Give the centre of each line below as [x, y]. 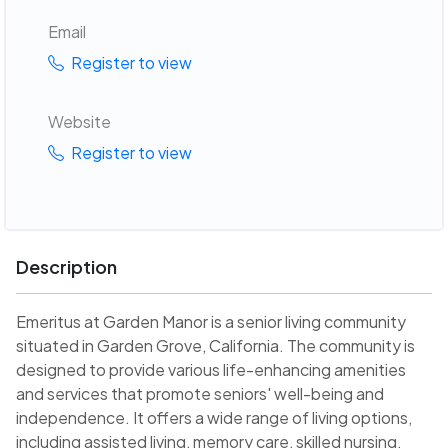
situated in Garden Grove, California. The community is [215, 346]
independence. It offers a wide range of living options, [214, 418]
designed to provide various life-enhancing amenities [211, 370]
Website [79, 121]
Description [66, 267]
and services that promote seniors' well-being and [200, 394]
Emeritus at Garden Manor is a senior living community [211, 322]
